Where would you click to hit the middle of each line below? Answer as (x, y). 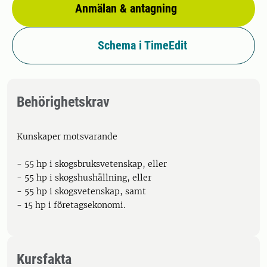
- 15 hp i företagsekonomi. (71, 205)
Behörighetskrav (63, 102)
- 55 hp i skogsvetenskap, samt (81, 191)
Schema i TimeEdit (142, 45)
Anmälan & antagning (126, 8)
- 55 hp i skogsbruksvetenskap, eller (92, 164)
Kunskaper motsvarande (67, 136)
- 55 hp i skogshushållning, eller (84, 178)
